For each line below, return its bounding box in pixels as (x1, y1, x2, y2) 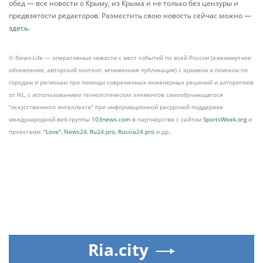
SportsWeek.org (203, 115, 247, 123)
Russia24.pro (118, 127, 154, 136)
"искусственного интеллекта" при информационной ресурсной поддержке (9, 103, 223, 111)
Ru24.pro (90, 127, 115, 136)
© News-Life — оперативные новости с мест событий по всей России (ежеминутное (9, 53, 251, 62)
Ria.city (87, 238, 149, 261)
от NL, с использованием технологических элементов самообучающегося (9, 90, 223, 99)
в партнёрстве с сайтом (130, 115, 203, 123)
